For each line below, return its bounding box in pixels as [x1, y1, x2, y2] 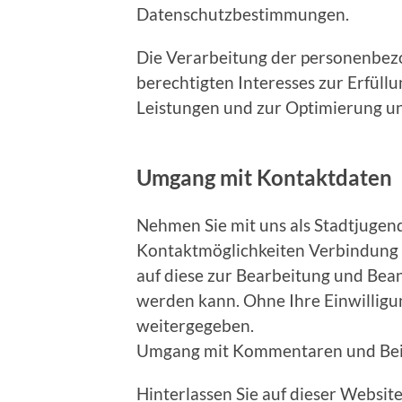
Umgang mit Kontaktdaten [136, 164, 392, 190]
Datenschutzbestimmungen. [136, 3, 349, 24]
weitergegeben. [136, 314, 254, 336]
